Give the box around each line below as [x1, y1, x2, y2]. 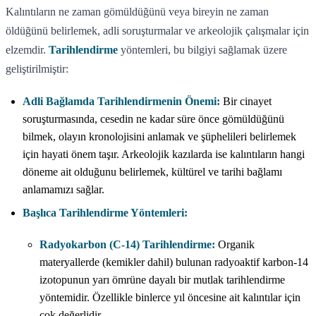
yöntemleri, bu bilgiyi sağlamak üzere [118, 43, 287, 56]
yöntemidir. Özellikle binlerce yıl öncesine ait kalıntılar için [39, 291, 300, 303]
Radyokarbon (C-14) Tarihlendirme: [39, 238, 215, 250]
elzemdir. [6, 43, 49, 56]
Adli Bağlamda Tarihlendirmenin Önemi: [23, 95, 220, 107]
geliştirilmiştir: [6, 62, 68, 75]
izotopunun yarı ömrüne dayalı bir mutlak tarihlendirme [39, 273, 285, 286]
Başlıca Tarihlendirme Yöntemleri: [23, 206, 188, 219]
